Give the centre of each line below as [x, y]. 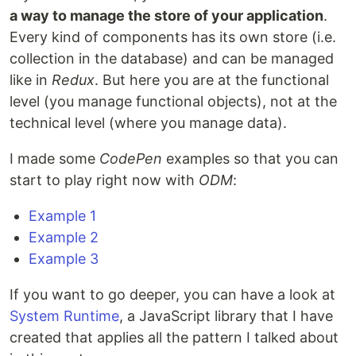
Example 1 [62, 216]
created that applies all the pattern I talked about [174, 338]
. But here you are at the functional [212, 80]
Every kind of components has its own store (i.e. [173, 37]
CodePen [131, 159]
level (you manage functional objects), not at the [173, 102]
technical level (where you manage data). [148, 123]
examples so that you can [250, 159]
